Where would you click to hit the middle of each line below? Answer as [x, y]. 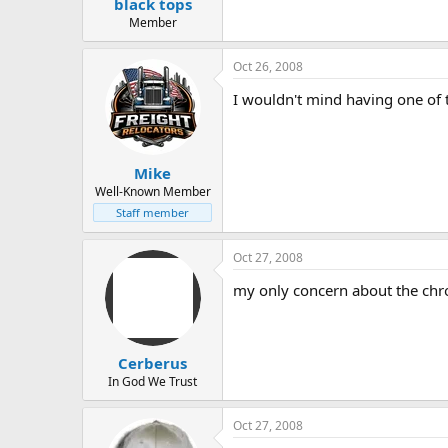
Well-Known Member [152, 191]
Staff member [152, 212]
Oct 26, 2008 [268, 67]
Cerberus [152, 363]
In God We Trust [152, 382]
